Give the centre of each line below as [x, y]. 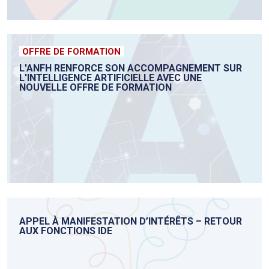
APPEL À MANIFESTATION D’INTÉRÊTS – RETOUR [131, 222]
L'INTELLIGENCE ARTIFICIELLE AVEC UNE [110, 78]
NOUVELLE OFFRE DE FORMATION [95, 88]
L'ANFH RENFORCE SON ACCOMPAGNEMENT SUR [131, 68]
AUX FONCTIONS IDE [66, 231]
